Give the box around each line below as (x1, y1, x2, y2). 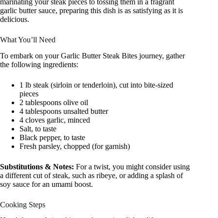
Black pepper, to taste (19, 133, 85, 142)
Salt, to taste (19, 124, 56, 133)
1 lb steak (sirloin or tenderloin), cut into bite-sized (19, 80, 173, 89)
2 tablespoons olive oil (19, 98, 88, 107)
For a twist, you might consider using (74, 162, 190, 171)
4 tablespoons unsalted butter (19, 107, 108, 115)
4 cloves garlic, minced (19, 115, 90, 124)
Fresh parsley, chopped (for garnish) (19, 142, 130, 150)
